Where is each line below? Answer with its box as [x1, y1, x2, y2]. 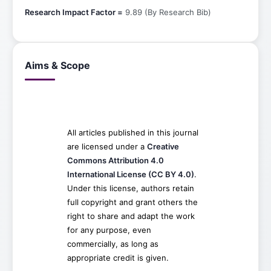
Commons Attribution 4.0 [67, 155, 164, 165]
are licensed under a [67, 141, 147, 151]
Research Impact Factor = [25, 7, 123, 17]
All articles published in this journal [67, 127, 198, 137]
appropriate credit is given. [67, 252, 169, 263]
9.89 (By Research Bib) [123, 7, 211, 17]
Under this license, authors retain [67, 183, 194, 193]
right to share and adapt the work [67, 211, 195, 221]
